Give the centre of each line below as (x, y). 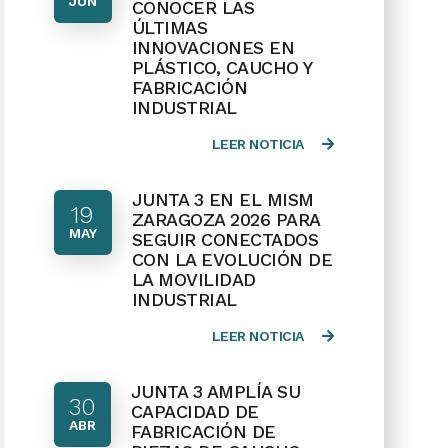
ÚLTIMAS (169, 27)
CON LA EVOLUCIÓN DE (232, 259)
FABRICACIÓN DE (203, 431)
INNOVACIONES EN (213, 47)
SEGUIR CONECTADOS (225, 239)
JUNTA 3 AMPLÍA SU (215, 391)
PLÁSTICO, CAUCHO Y (222, 67)
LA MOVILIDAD (193, 279)
